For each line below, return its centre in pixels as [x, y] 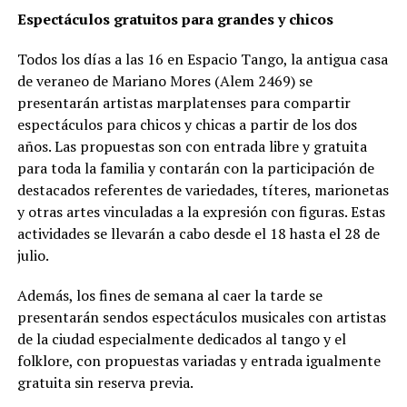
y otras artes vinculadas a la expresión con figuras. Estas [201, 212]
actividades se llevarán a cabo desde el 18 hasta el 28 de [198, 234]
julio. [33, 256]
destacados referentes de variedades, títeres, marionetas [203, 190]
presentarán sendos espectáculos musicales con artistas [201, 318]
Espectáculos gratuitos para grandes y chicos [175, 20]
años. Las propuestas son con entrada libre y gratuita [192, 147]
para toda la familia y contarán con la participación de [195, 169]
